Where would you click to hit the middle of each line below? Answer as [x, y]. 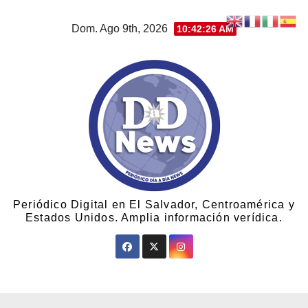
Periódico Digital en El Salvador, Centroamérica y [154, 205]
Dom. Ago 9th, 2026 [121, 29]
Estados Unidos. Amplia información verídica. [154, 218]
